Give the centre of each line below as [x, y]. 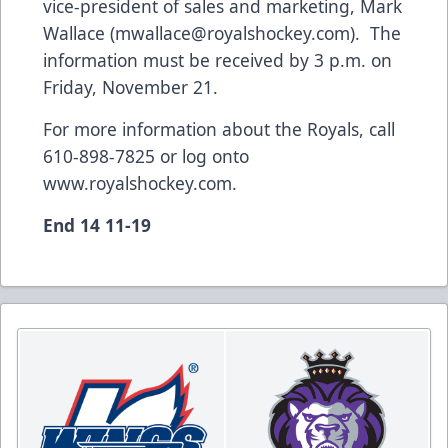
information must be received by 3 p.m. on [217, 60]
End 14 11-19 [97, 225]
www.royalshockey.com [137, 183]
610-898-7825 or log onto [146, 156]
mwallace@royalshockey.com [232, 33]
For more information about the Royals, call [219, 129]
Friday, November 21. [130, 87]
